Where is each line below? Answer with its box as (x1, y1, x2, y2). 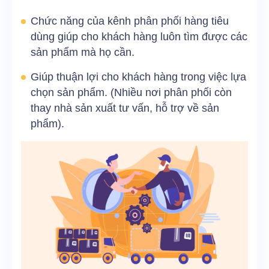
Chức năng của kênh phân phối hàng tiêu (31, 15, 229, 28)
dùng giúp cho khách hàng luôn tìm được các (31, 31, 247, 43)
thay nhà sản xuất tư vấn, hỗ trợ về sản (31, 102, 219, 115)
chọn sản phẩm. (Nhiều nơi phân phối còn (31, 86, 232, 99)
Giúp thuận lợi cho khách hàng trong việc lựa (31, 71, 246, 83)
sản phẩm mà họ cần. (31, 46, 134, 59)
